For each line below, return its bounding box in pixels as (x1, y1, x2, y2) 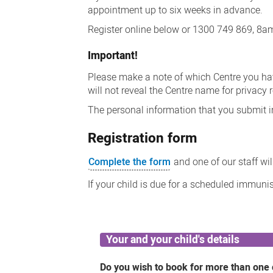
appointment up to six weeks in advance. (88, 3, 263, 18)
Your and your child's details (106, 232, 240, 247)
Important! (88, 48, 138, 63)
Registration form (88, 127, 197, 148)
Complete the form (88, 155, 171, 169)
